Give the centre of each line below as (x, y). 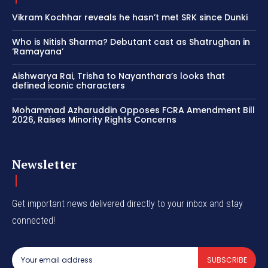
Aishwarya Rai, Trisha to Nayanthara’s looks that (118, 76)
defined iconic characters (68, 86)
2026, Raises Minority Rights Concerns (94, 120)
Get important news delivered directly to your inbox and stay (127, 204)
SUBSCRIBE (227, 260)
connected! (33, 221)
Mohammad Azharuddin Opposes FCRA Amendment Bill (133, 110)
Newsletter (44, 165)
